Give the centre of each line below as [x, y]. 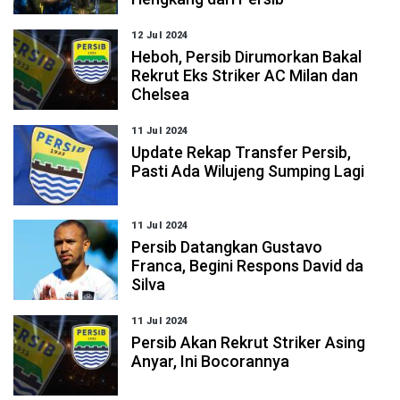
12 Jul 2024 [160, 35]
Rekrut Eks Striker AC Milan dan [245, 75]
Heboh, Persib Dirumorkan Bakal [247, 57]
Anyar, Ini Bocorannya [211, 361]
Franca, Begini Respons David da [248, 266]
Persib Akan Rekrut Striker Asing [249, 342]
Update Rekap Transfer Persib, [242, 152]
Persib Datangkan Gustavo [227, 247]
